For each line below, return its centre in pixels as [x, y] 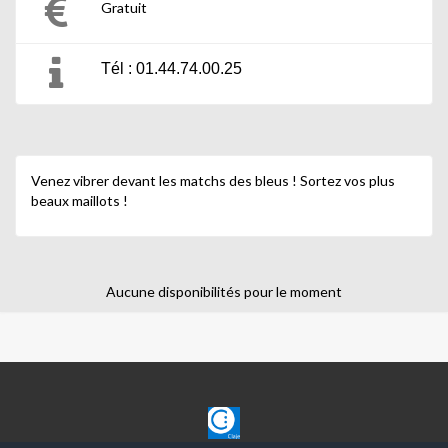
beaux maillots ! [79, 200]
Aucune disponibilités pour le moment [224, 291]
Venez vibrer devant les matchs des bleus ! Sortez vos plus [213, 180]
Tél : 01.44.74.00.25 [171, 68]
